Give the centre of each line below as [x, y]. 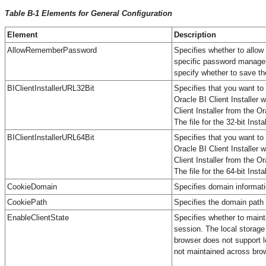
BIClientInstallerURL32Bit [51, 88]
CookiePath [27, 202]
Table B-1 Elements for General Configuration [88, 13]
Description [195, 34]
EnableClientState [38, 217]
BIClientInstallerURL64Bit [51, 137]
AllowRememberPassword [52, 50]
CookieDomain [32, 186]
